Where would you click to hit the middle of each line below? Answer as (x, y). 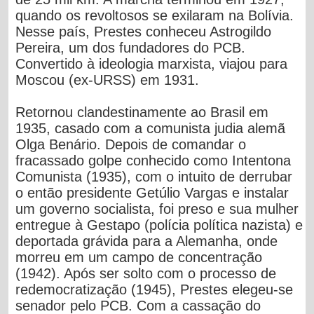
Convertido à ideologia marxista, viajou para (152, 63)
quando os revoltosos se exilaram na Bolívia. (155, 15)
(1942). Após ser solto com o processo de (146, 273)
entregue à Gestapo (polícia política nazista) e (159, 225)
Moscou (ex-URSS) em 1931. (110, 80)
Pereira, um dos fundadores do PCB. (131, 47)
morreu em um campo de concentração (139, 257)
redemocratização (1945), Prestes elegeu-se (155, 289)
